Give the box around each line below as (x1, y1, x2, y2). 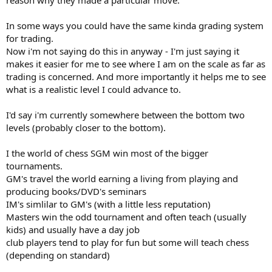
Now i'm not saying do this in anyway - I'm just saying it (6, 44, 239, 57)
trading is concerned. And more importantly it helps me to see (6, 70, 266, 83)
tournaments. (6, 159, 63, 172)
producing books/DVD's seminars (6, 185, 146, 197)
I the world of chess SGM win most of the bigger (6, 146, 208, 159)
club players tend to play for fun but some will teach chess (6, 236, 249, 248)
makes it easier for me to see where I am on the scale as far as (6, 57, 265, 70)
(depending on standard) (6, 248, 110, 261)
